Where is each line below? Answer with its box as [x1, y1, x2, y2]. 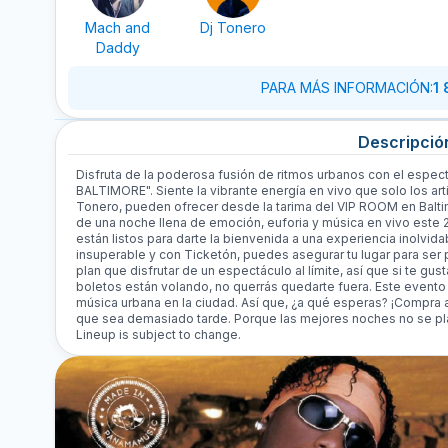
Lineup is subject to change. [76, 327, 241, 342]
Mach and [85, 19, 151, 36]
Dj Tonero [200, 19, 266, 36]
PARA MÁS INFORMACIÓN [261, 79, 430, 96]
